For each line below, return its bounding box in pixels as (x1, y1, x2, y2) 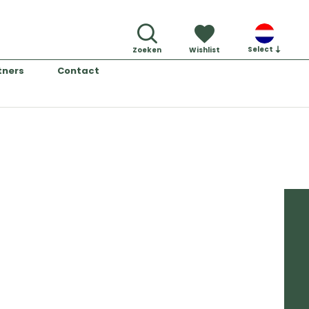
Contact (57, 64, 99, 77)
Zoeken (132, 45, 161, 55)
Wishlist (189, 45, 220, 55)
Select (248, 44, 275, 54)
